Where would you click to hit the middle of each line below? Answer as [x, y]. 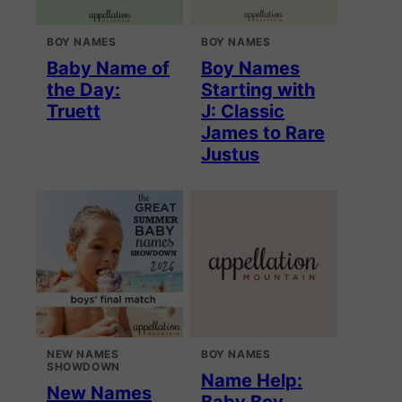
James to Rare [263, 133]
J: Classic [243, 112]
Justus [230, 155]
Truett [74, 112]
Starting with [258, 90]
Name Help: [252, 381]
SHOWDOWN [83, 367]
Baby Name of [108, 69]
